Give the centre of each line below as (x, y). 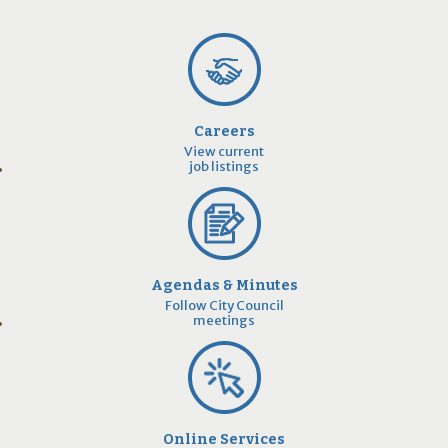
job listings (224, 166)
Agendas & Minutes (224, 285)
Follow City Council (224, 305)
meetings (224, 320)
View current (224, 151)
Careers (224, 131)
